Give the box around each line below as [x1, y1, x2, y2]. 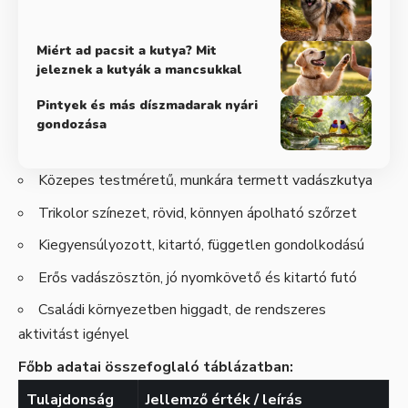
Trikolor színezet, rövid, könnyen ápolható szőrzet [38, 202, 357, 223]
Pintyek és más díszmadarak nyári [36, 97, 258, 115]
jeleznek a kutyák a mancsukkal [36, 61, 241, 79]
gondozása [36, 116, 107, 134]
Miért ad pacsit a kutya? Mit [36, 42, 217, 60]
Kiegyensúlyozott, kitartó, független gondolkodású [38, 235, 364, 256]
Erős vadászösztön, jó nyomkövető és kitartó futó [38, 267, 357, 288]
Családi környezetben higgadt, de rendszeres [38, 300, 326, 321]
